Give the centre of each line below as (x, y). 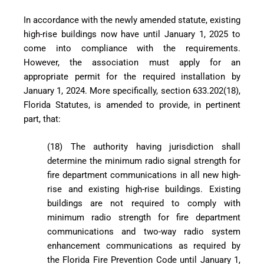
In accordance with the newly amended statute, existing (132, 20)
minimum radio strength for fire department (144, 217)
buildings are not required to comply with (144, 203)
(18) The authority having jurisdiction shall (144, 146)
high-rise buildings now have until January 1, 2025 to (132, 34)
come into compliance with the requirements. (132, 49)
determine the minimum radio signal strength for (144, 161)
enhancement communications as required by (144, 245)
